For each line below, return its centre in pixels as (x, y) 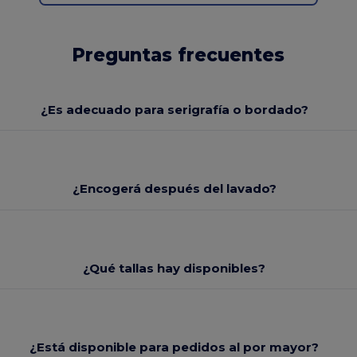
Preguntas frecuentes (178, 55)
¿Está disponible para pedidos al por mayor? (175, 347)
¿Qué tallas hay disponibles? (175, 268)
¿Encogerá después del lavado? (174, 189)
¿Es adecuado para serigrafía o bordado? (174, 109)
